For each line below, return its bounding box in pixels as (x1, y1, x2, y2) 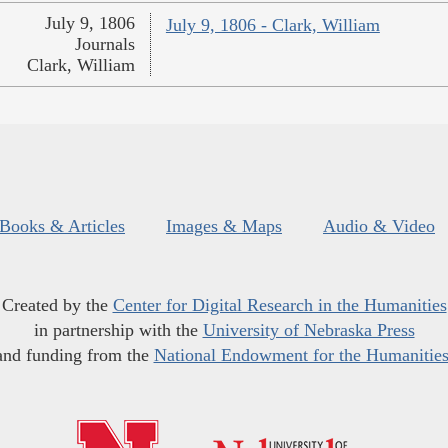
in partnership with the (33, 320, 203, 341)
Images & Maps (166, 216, 282, 237)
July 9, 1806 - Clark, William (165, 15, 380, 36)
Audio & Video (323, 216, 435, 237)
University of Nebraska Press (202, 320, 415, 341)
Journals (74, 34, 135, 55)
